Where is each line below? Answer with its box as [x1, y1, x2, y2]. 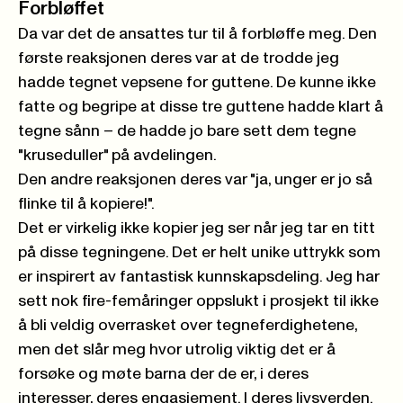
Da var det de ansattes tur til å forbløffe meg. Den [18, 25, 377, 42]
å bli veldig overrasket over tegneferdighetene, [18, 317, 357, 334]
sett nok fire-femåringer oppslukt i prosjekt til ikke [18, 292, 379, 309]
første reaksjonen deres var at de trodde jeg [18, 49, 339, 67]
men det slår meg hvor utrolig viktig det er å [18, 341, 336, 358]
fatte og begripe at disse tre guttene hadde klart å [18, 98, 383, 115]
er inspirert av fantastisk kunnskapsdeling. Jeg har [18, 268, 380, 285]
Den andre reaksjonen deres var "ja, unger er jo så [18, 171, 372, 188]
